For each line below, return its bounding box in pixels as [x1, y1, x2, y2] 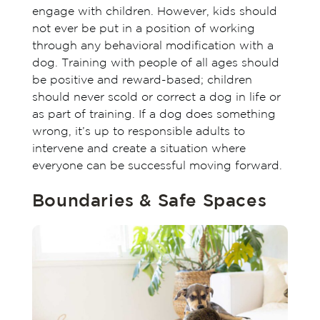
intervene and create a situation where [31, 144, 246, 155]
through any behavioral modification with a [31, 41, 274, 52]
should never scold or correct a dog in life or [31, 92, 281, 104]
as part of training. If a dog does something [31, 109, 276, 121]
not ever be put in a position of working [31, 24, 255, 35]
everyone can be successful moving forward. [31, 161, 282, 172]
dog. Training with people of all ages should [31, 58, 279, 69]
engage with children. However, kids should [31, 6, 277, 18]
